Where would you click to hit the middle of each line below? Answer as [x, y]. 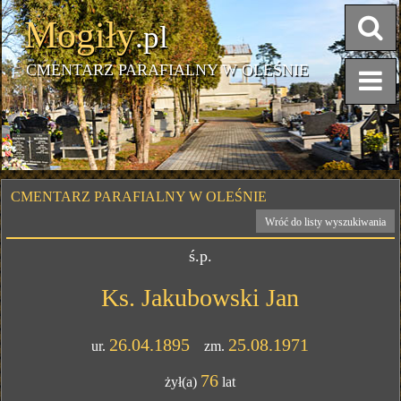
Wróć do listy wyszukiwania [325, 222]
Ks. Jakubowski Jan [200, 298]
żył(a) [183, 382]
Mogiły [80, 35]
